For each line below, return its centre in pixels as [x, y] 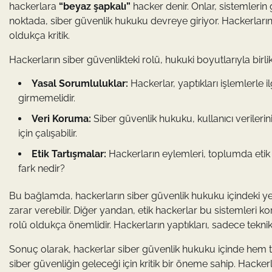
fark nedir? [42, 168]
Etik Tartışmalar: [69, 154]
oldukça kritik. [39, 36]
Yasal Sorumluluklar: [80, 83]
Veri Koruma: [61, 119]
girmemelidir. [47, 98]
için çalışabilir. [48, 133]
